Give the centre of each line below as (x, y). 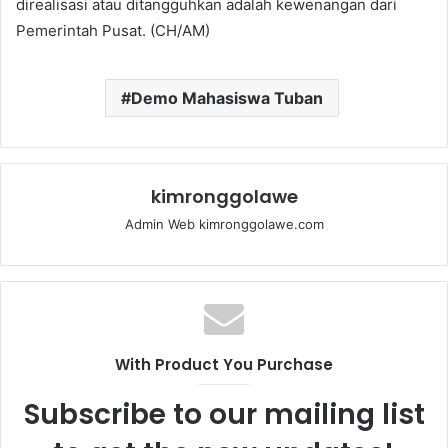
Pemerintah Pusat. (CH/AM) (113, 30)
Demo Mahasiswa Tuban (226, 97)
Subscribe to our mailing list (224, 414)
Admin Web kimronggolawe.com (224, 223)
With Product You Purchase (224, 364)
